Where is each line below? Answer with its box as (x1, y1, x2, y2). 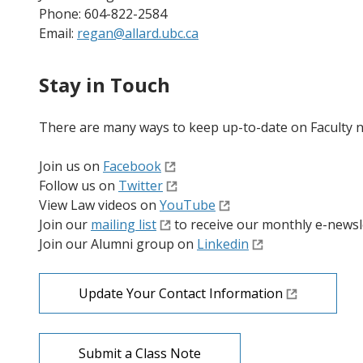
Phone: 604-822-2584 (39, 5, 167, 23)
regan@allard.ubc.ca (77, 24, 199, 42)
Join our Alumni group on (39, 235, 197, 253)
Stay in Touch (39, 71, 170, 98)
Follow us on (39, 177, 118, 194)
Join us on (39, 157, 103, 175)
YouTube (160, 196, 216, 214)
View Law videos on (39, 196, 160, 214)
